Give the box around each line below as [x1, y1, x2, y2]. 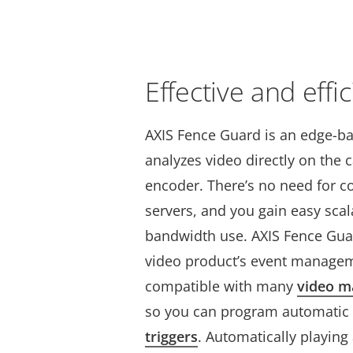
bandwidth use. [145, 226, 247, 245]
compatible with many [145, 277, 297, 295]
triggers [145, 327, 198, 346]
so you [145, 302, 193, 321]
